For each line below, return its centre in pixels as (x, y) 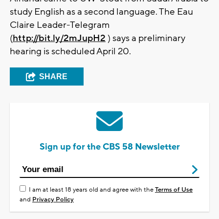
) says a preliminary (145, 38)
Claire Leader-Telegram (60, 25)
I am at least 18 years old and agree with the (92, 190)
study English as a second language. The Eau (101, 12)
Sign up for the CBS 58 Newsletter (109, 147)
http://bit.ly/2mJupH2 (59, 38)
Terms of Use (174, 190)
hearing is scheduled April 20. (70, 52)
